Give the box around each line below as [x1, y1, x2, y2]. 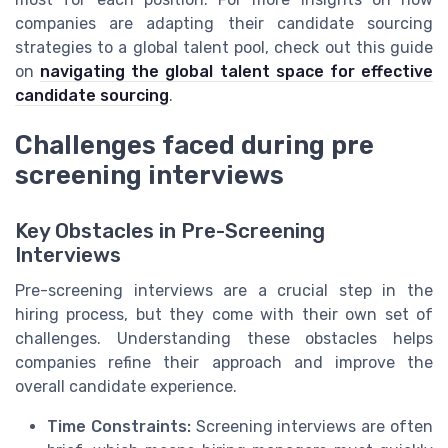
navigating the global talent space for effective [40, 61, 434, 81]
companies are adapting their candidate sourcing [15, 13, 433, 33]
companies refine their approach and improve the [15, 353, 433, 373]
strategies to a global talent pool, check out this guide [15, 37, 433, 57]
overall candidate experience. [15, 377, 237, 397]
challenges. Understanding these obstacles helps [15, 329, 433, 349]
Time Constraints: [47, 417, 191, 437]
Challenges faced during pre [15, 130, 374, 161]
